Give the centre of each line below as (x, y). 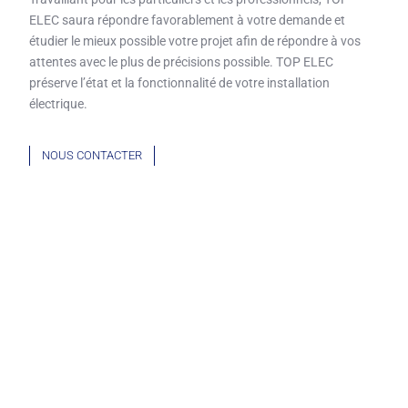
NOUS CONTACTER (92, 156)
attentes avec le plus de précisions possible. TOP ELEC (182, 62)
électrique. (59, 104)
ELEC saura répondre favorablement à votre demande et (188, 20)
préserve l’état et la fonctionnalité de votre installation (180, 83)
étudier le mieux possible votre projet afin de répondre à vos (195, 41)
